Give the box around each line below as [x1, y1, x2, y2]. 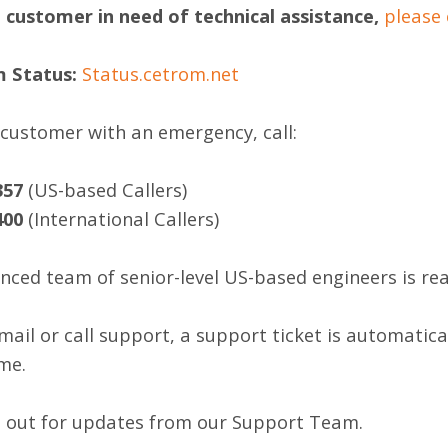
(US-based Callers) [22, 177, 187, 203]
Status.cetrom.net [81, 61, 239, 87]
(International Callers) [22, 206, 219, 232]
